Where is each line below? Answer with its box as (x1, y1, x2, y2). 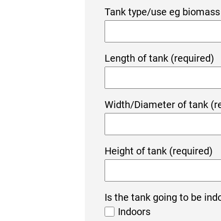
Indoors (118, 206, 150, 218)
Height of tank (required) (105, 145, 213, 157)
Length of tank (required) (105, 52, 214, 64)
